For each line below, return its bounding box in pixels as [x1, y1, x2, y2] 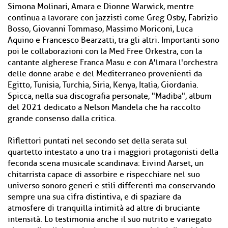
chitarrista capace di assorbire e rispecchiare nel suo [8, 169, 200, 180]
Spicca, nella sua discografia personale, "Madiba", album [8, 91, 212, 101]
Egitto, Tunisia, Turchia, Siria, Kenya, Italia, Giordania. [8, 80, 198, 90]
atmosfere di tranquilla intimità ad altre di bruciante [8, 203, 200, 213]
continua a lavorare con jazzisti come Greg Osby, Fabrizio [8, 13, 218, 23]
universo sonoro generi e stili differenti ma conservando [8, 181, 215, 191]
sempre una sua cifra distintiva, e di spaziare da [8, 192, 181, 202]
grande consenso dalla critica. [8, 113, 117, 124]
